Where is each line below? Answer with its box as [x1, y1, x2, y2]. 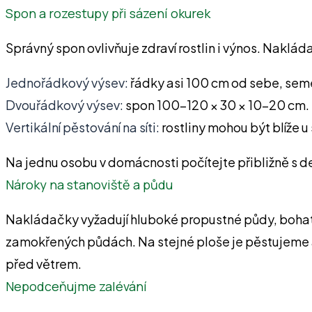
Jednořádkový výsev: [6, 74, 128, 91]
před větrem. [6, 255, 81, 272]
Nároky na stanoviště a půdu [6, 175, 173, 193]
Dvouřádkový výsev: [6, 96, 123, 113]
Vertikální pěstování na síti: [6, 118, 159, 135]
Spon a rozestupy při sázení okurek [6, 4, 210, 22]
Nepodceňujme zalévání [6, 277, 147, 295]
